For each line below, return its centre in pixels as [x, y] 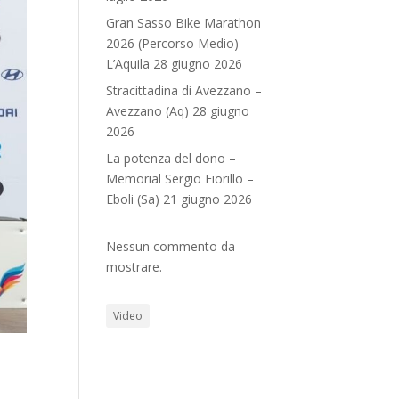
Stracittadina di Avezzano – [184, 90]
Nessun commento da [171, 246]
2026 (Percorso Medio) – [178, 43]
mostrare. [134, 266]
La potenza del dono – [171, 158]
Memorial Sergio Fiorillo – [180, 178]
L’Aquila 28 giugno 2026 [175, 63]
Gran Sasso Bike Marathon [184, 22]
